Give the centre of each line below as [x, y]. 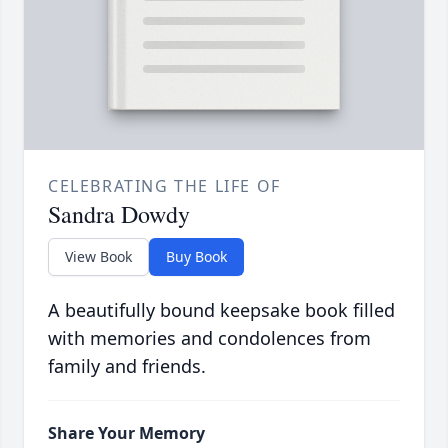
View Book [98, 257]
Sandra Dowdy [119, 214]
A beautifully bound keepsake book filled [221, 310]
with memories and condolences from [209, 338]
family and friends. [127, 366]
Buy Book [196, 257]
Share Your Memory [126, 433]
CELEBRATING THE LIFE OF [164, 186]
